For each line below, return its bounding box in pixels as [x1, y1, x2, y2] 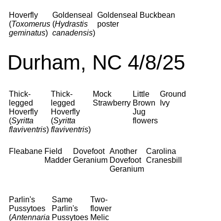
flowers [133, 116, 158, 125]
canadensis [52, 29, 93, 37]
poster [97, 20, 119, 28]
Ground [160, 90, 186, 98]
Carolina [146, 147, 176, 155]
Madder [44, 156, 71, 164]
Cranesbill [146, 156, 182, 164]
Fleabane [9, 147, 42, 155]
